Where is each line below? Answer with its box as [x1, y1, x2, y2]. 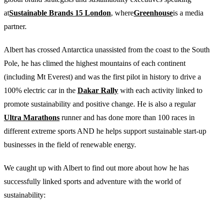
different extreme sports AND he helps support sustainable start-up [4, 126, 206, 135]
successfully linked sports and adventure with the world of [4, 177, 181, 186]
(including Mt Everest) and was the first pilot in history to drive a [4, 72, 201, 81]
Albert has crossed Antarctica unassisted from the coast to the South [4, 45, 210, 54]
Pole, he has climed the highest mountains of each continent [4, 59, 186, 67]
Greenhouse [134, 8, 173, 17]
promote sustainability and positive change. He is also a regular [4, 99, 196, 108]
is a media [173, 8, 203, 17]
